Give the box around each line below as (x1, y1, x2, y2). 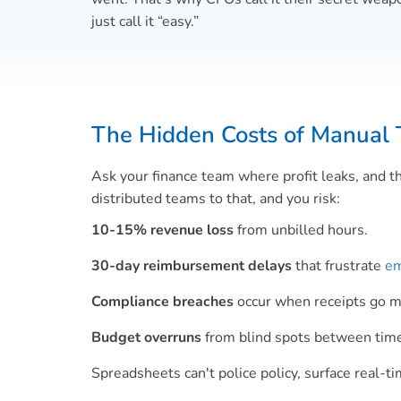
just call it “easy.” (91, 12, 199, 31)
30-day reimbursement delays (91, 256, 292, 276)
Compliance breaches (91, 292, 234, 311)
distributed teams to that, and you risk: (91, 189, 340, 209)
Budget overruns (91, 328, 201, 347)
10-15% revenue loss (91, 220, 234, 240)
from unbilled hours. (234, 220, 368, 240)
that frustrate (292, 256, 385, 276)
